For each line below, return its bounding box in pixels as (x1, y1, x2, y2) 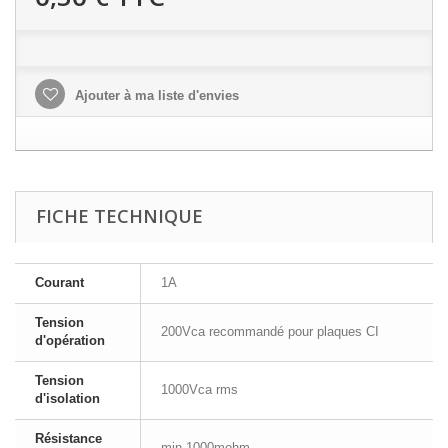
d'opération (35, 333, 105, 348)
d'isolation (35, 391, 100, 406)
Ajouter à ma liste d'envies (71, 88, 239, 103)
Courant (35, 275, 84, 290)
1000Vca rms (161, 382, 238, 397)
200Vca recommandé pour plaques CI (161, 324, 379, 339)
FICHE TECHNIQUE (36, 204, 203, 228)
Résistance (35, 431, 102, 446)
